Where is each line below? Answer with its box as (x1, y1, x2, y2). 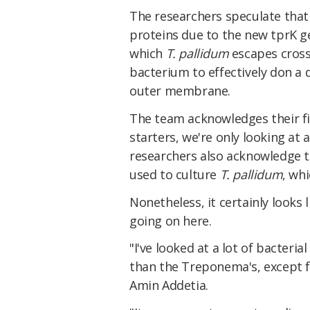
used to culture (129, 165, 220, 183)
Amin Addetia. (129, 277, 208, 294)
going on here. (129, 212, 212, 229)
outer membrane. (129, 82, 230, 100)
